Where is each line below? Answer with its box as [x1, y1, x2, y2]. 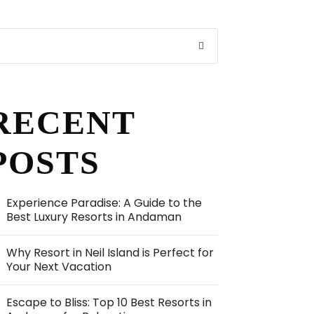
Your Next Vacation [6, 259, 112, 275]
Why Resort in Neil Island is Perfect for [6, 245, 214, 261]
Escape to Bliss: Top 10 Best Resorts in [6, 294, 212, 310]
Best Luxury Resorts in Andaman [6, 209, 182, 225]
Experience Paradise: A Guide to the [6, 195, 203, 211]
